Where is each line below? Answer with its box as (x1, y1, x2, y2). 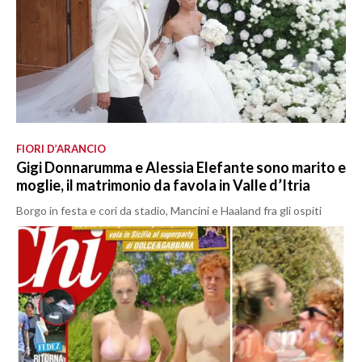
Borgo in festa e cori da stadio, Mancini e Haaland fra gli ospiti (16, 204, 322, 218)
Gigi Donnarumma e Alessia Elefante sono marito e (16, 158, 346, 177)
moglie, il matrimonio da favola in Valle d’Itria (16, 176, 310, 195)
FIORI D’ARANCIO (16, 142, 106, 156)
